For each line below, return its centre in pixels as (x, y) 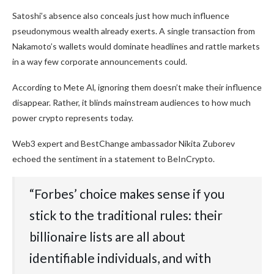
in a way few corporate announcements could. (100, 62)
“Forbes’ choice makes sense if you (127, 194)
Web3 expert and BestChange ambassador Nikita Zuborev (124, 144)
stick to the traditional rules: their (126, 215)
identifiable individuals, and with (120, 258)
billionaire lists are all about (107, 237)
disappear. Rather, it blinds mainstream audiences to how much (131, 103)
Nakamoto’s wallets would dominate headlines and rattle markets (136, 46)
